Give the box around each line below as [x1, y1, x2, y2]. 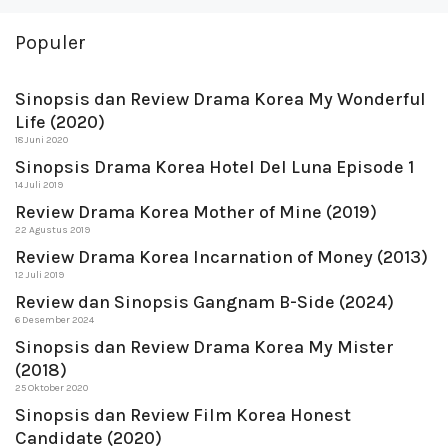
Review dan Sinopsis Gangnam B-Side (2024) [15, 291, 394, 314]
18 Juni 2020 [15, 134, 68, 147]
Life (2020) [15, 111, 105, 134]
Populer [15, 31, 86, 55]
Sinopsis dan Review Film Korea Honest [15, 404, 351, 427]
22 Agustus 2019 [15, 224, 90, 237]
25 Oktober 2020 [15, 382, 88, 395]
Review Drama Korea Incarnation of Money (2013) [15, 246, 428, 269]
